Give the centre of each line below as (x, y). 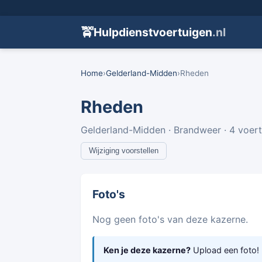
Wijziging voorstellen (123, 151)
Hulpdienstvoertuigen (153, 32)
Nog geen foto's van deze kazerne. (170, 219)
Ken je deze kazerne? (147, 250)
